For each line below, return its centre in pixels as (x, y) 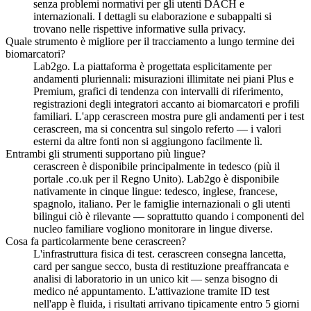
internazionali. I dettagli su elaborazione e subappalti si (152, 17)
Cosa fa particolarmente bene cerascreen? (96, 242)
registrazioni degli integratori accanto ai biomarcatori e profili (166, 104)
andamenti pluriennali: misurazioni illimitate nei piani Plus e (163, 79)
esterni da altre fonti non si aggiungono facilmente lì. (148, 142)
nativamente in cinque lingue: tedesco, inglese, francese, (155, 192)
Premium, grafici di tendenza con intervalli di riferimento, (158, 92)
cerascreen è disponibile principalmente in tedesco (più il (157, 167)
